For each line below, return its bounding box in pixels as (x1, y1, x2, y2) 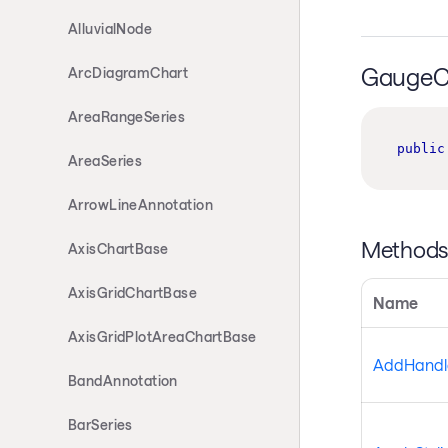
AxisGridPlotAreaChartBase (68, 328, 257, 345)
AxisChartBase (68, 240, 169, 257)
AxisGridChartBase (68, 284, 198, 301)
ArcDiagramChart (68, 64, 189, 81)
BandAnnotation (68, 372, 178, 389)
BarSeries (68, 416, 133, 433)
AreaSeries (68, 152, 143, 169)
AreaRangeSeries (68, 108, 186, 125)
